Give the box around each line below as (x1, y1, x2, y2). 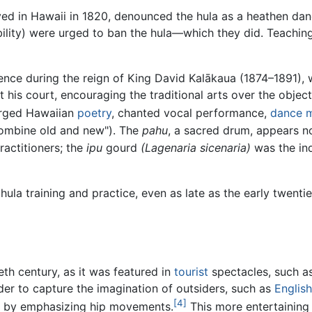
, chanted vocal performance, (111, 106, 270, 120)
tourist (174, 265, 208, 279)
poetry (77, 106, 111, 120)
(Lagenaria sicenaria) (141, 140, 251, 155)
